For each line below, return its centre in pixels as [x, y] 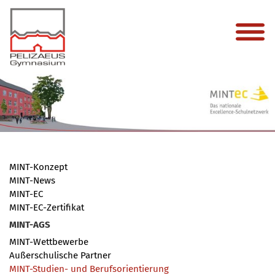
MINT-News [32, 180]
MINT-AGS [30, 224]
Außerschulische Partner [60, 255]
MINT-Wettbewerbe [49, 242]
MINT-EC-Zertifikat [47, 207]
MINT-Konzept [38, 167]
